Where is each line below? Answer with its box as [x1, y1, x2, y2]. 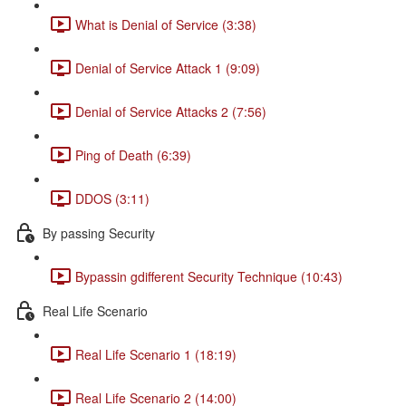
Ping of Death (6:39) [75, 145, 191, 164]
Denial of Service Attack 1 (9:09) [75, 58, 260, 77]
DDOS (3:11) [75, 188, 150, 208]
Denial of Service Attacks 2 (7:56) [75, 101, 266, 121]
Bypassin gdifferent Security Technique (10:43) [75, 266, 343, 285]
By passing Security [43, 223, 155, 242]
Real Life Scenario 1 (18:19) [75, 344, 237, 363]
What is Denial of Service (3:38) [75, 14, 256, 34]
